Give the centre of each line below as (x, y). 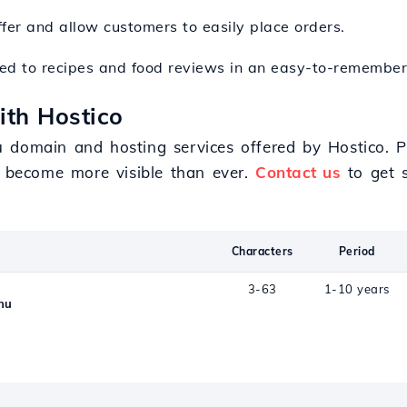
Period (357, 251)
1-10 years (357, 289)
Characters (262, 251)
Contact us (298, 172)
